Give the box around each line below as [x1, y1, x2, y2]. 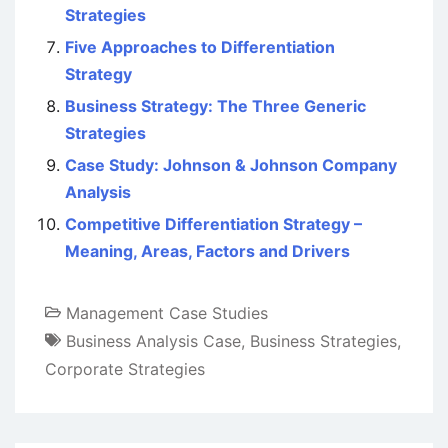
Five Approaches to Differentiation [65, 36, 335, 57]
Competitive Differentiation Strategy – [65, 213, 362, 234]
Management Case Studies [66, 302, 268, 323]
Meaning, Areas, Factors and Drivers [65, 240, 350, 261]
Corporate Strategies [45, 358, 205, 379]
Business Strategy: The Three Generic [65, 95, 366, 116]
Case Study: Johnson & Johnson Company [65, 154, 397, 175]
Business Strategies [250, 330, 397, 351]
